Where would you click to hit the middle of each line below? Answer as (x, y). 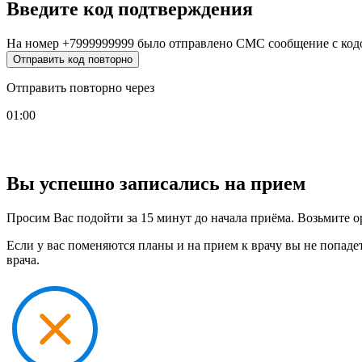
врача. (23, 259)
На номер (34, 44)
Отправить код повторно (73, 60)
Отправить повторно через (80, 88)
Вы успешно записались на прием (156, 183)
